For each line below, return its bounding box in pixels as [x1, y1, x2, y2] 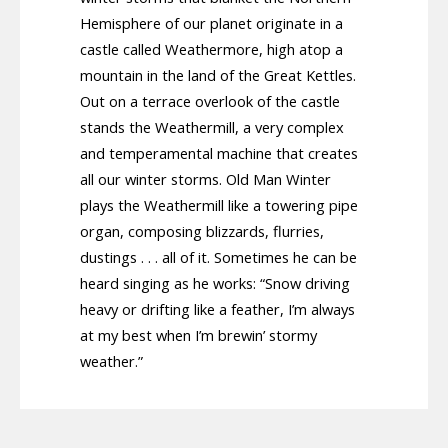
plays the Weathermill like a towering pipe [80, 194, 358, 215]
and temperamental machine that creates [80, 142, 358, 163]
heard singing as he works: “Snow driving [80, 272, 350, 293]
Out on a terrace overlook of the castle [80, 90, 340, 111]
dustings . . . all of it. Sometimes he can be [80, 246, 357, 267]
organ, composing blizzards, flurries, [80, 220, 324, 241]
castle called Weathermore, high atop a [80, 38, 343, 59]
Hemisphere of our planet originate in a [80, 12, 343, 33]
